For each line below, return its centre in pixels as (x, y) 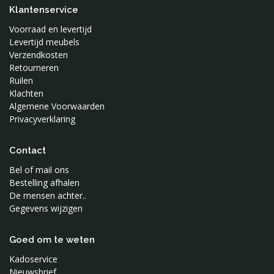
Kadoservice (33, 259)
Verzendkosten (39, 55)
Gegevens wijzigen (46, 209)
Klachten (26, 94)
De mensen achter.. (48, 196)
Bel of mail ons (39, 170)
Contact (28, 151)
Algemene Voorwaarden (57, 106)
